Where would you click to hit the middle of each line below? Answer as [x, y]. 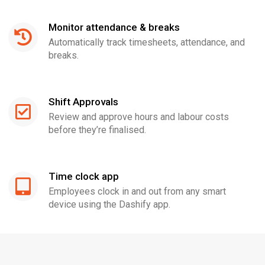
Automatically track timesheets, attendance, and [147, 42]
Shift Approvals [83, 102]
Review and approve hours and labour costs [139, 117]
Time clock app [84, 176]
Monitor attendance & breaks [114, 27]
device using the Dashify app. [109, 204]
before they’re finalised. [97, 130]
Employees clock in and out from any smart [137, 191]
